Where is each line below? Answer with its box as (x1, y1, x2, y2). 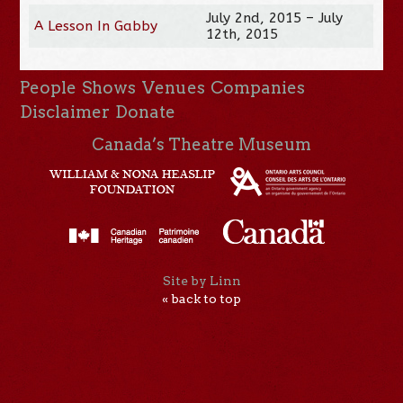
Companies (210, 76, 305, 98)
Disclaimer (20, 101, 111, 122)
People (20, 76, 77, 98)
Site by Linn (162, 273, 241, 289)
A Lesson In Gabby (34, 17, 158, 34)
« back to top (162, 291, 241, 307)
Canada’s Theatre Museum (92, 134, 311, 154)
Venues (141, 76, 205, 98)
